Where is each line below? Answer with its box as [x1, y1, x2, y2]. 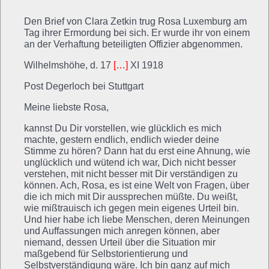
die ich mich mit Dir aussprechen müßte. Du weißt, [24, 191, 238, 202]
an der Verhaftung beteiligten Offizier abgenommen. [24, 38, 243, 49]
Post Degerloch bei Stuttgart [24, 80, 144, 91]
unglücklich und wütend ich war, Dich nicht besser [24, 157, 236, 168]
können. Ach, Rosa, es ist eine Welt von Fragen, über [24, 180, 249, 190]
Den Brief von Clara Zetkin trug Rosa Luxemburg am [24, 16, 247, 26]
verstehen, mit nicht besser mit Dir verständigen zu [24, 168, 238, 179]
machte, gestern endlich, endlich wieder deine [24, 134, 219, 145]
